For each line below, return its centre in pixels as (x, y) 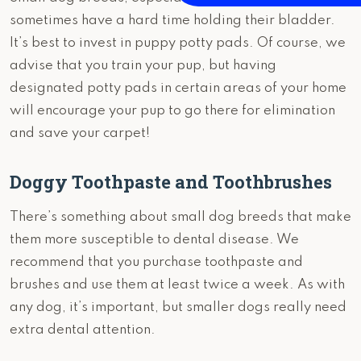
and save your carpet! (80, 134)
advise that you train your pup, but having (143, 66)
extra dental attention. (83, 330)
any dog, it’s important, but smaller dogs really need (178, 308)
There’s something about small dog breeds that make (180, 218)
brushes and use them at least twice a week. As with (177, 285)
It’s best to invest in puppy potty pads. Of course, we (178, 44)
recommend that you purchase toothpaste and (156, 263)
